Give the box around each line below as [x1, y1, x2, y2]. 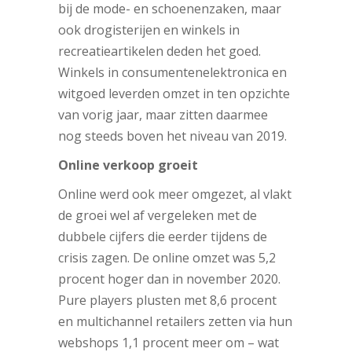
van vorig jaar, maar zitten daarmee [58, 105, 268, 123]
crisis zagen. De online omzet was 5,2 [58, 248, 276, 266]
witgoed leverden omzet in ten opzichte [58, 84, 290, 102]
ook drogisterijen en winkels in [58, 20, 240, 38]
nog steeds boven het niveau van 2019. [58, 126, 287, 145]
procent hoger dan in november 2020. [58, 269, 280, 288]
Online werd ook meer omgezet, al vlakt [58, 185, 291, 203]
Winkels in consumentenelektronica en [58, 63, 287, 81]
